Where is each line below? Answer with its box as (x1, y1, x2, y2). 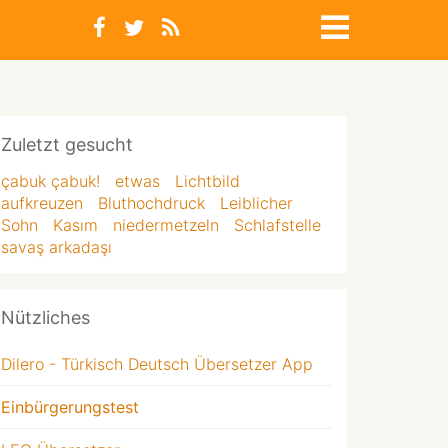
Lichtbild (175, 171, 240, 191)
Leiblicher (220, 193, 293, 213)
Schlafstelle (234, 215, 321, 235)
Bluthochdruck (98, 193, 205, 213)
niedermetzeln (113, 215, 219, 235)
